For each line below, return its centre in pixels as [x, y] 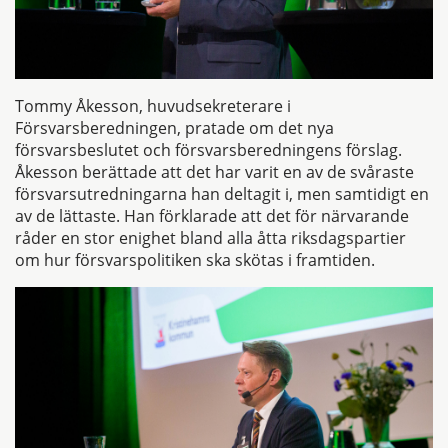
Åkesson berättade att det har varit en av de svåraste [214, 171]
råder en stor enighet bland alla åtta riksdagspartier [210, 237]
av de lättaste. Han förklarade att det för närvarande [212, 215]
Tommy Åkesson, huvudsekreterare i [153, 105]
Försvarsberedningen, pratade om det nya [174, 127]
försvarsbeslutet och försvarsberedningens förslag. [208, 149]
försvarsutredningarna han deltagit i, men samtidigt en [222, 193]
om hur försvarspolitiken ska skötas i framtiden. [195, 259]
